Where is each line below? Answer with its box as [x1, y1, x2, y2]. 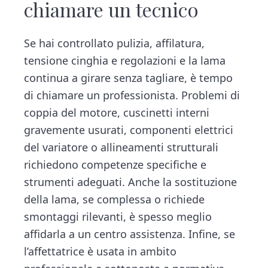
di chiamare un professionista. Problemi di [24, 88, 240, 103]
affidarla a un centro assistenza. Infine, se [24, 227, 236, 242]
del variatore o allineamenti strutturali [24, 140, 219, 155]
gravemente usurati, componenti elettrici [24, 123, 234, 138]
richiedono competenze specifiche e [24, 157, 207, 172]
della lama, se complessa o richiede [24, 192, 205, 207]
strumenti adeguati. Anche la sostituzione [24, 175, 237, 190]
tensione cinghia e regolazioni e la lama [24, 53, 226, 68]
